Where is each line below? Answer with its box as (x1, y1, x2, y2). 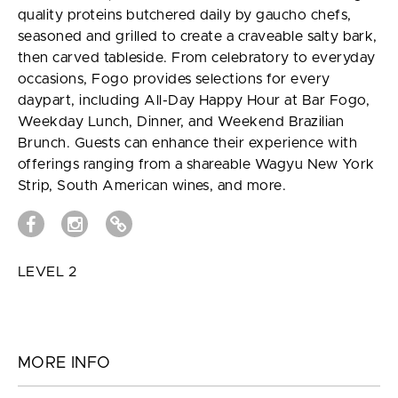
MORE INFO (18, 355, 111, 372)
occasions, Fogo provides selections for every (18, 72, 330, 87)
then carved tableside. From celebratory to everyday (18, 51, 376, 66)
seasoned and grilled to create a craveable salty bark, (18, 29, 378, 44)
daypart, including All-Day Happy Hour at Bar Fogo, (18, 93, 370, 108)
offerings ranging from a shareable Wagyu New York (18, 157, 375, 172)
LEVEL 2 (18, 265, 77, 280)
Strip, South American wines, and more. (18, 179, 287, 194)
